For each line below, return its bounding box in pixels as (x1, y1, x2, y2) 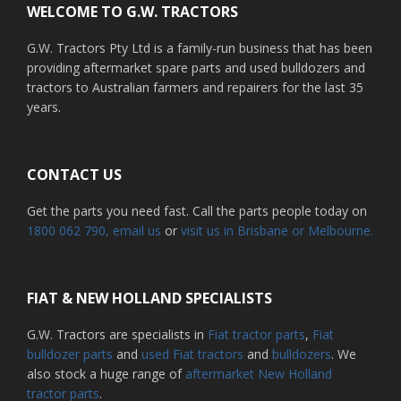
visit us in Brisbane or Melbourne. (181, 221, 373, 239)
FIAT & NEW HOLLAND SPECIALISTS (27, 287, 272, 308)
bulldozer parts (27, 345, 113, 363)
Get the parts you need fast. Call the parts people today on (27, 201, 367, 219)
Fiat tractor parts (208, 325, 305, 343)
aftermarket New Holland (185, 364, 332, 382)
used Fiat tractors (141, 345, 243, 363)
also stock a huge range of (27, 364, 185, 382)
